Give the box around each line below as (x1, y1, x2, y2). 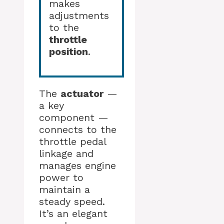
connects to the (39, 123, 116, 136)
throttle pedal (39, 135, 106, 148)
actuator (60, 87, 103, 100)
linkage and (39, 147, 93, 160)
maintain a (39, 183, 90, 196)
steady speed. (39, 195, 105, 208)
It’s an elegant (39, 207, 107, 220)
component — (39, 111, 108, 124)
